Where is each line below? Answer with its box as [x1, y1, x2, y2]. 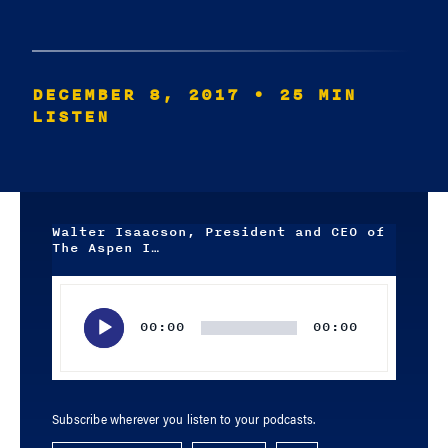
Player [51, 303, 89, 319]
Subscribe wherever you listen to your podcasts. [52, 415, 316, 427]
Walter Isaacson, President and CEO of [52, 222, 385, 242]
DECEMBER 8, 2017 [32, 82, 240, 108]
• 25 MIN [253, 82, 357, 108]
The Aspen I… [52, 238, 160, 258]
